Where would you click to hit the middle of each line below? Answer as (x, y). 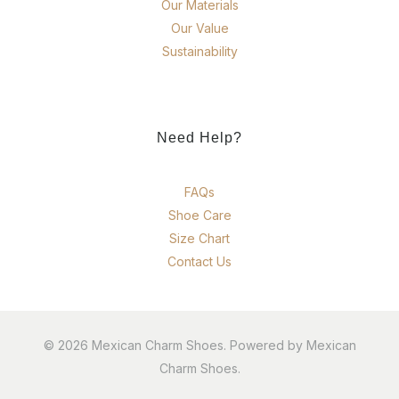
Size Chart (199, 239)
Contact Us (199, 262)
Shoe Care (199, 216)
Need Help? (199, 138)
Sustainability (199, 52)
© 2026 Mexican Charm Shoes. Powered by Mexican (199, 346)
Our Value (199, 28)
